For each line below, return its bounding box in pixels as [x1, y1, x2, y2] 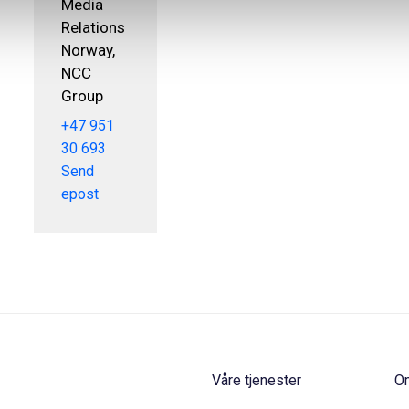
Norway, [61, 40, 115, 59]
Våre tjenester [212, 372, 301, 390]
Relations [61, 17, 125, 37]
